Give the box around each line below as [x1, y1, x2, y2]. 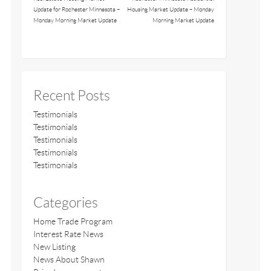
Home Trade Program [33, 217, 113, 227]
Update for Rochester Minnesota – [33, 5, 120, 13]
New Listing [33, 242, 76, 252]
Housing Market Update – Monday [126, 5, 214, 13]
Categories [33, 195, 98, 211]
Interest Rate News [33, 229, 103, 240]
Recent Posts [33, 88, 110, 104]
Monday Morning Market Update [33, 16, 117, 24]
